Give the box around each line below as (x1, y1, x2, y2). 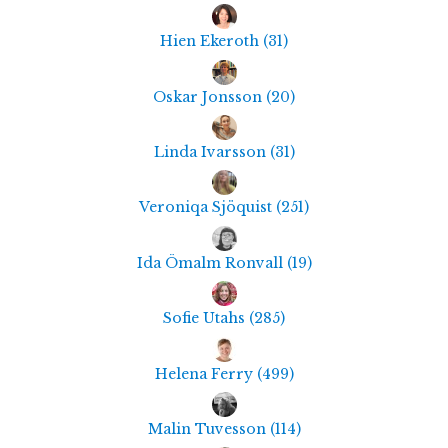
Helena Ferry (154, 364, 257, 383)
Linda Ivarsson (153, 143, 270, 162)
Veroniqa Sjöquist (139, 198, 276, 217)
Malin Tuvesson (147, 420, 270, 439)
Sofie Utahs (163, 309, 249, 328)
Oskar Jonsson (153, 87, 266, 106)
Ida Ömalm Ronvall (136, 253, 287, 272)
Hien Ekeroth (160, 32, 263, 51)
